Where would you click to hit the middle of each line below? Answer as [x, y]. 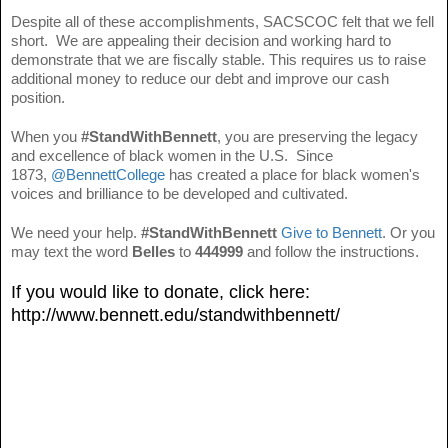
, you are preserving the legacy [317, 136]
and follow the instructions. [331, 251]
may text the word [71, 251]
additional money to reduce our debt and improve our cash [200, 78]
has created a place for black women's [292, 174]
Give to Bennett [331, 232]
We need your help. [76, 232]
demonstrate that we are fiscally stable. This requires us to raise [218, 59]
